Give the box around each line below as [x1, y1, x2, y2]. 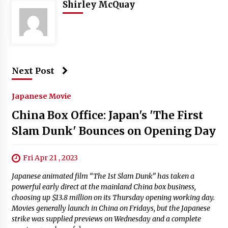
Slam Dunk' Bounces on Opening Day [11, 124, 216, 138]
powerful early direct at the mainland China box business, [11, 182, 196, 192]
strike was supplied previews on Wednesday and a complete [11, 214, 201, 224]
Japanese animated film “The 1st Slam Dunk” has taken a [11, 172, 194, 181]
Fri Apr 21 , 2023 [22, 153, 78, 163]
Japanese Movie [11, 92, 71, 101]
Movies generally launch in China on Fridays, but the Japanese [11, 204, 210, 213]
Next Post [11, 66, 54, 76]
